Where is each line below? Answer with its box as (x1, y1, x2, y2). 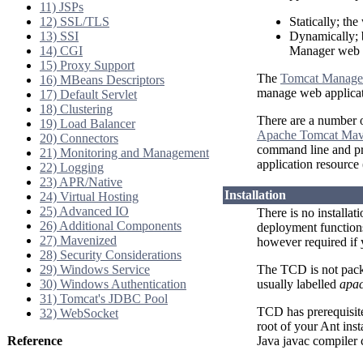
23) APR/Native (40, 175, 122, 189)
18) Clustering (40, 102, 113, 116)
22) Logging (40, 160, 104, 174)
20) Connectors (40, 131, 118, 145)
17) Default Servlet (40, 88, 137, 101)
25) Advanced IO (40, 204, 129, 218)
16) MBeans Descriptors (40, 73, 164, 87)
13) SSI (40, 29, 79, 43)
